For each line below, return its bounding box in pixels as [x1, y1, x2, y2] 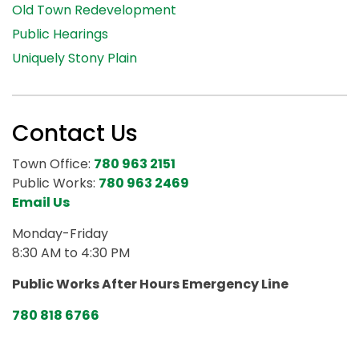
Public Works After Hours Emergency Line [12, 275, 288, 293]
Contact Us [12, 118, 138, 149]
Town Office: [12, 155, 94, 173]
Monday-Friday [12, 224, 108, 243]
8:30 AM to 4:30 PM [12, 244, 130, 262]
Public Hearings [12, 25, 108, 43]
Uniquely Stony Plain [12, 49, 137, 67]
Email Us [12, 193, 70, 212]
